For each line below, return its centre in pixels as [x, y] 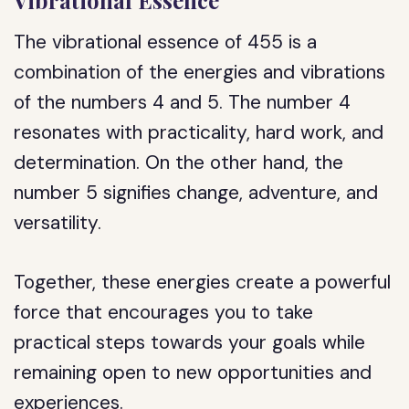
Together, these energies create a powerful [203, 282]
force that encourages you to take [164, 312]
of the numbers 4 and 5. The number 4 [183, 102]
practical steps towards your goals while [190, 342]
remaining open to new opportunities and [193, 372]
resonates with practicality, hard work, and [199, 132]
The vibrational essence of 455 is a [166, 42]
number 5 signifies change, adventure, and [196, 193]
